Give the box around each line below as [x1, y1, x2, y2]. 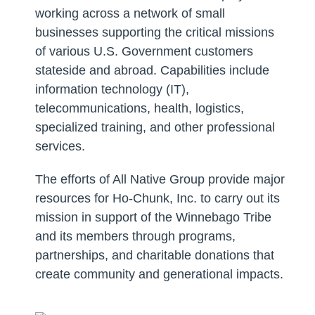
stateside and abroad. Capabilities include [34, 63, 269, 78]
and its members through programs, [34, 229, 236, 244]
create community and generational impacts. [34, 267, 283, 282]
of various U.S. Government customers [34, 44, 253, 59]
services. [34, 139, 85, 154]
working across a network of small [34, 6, 225, 21]
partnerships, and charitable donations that [34, 248, 274, 263]
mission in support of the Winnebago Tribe [34, 210, 271, 225]
